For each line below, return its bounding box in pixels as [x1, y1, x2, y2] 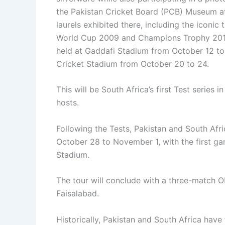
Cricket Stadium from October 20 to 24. [56, 58, 209, 69]
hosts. [56, 97, 79, 108]
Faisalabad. [56, 188, 99, 199]
